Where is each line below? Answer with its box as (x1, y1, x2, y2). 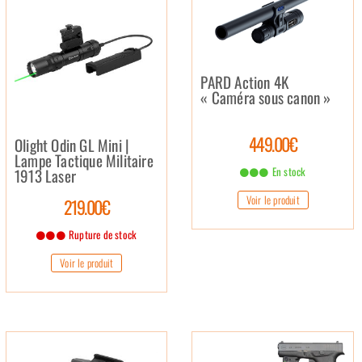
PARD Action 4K (200, 70, 289, 93)
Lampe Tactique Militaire (15, 148, 154, 171)
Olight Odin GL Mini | (15, 133, 130, 156)
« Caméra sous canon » (200, 86, 331, 108)
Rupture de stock (65, 225, 137, 242)
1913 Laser (15, 163, 76, 187)
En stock (269, 163, 306, 179)
